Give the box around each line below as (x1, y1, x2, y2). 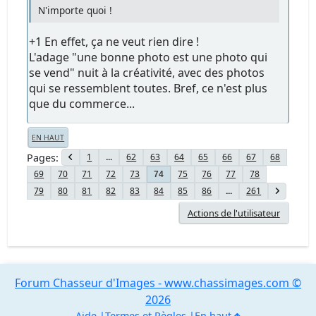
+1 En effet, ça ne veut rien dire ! (29, 34, 200, 50)
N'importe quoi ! (38, 4, 113, 18)
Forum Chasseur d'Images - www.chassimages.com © (15, 275, 301, 291)
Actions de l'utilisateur (187, 207, 280, 220)
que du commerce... (29, 96, 135, 112)
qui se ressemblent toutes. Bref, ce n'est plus (29, 80, 268, 97)
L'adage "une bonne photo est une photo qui (29, 49, 268, 66)
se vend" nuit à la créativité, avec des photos (29, 65, 265, 81)
